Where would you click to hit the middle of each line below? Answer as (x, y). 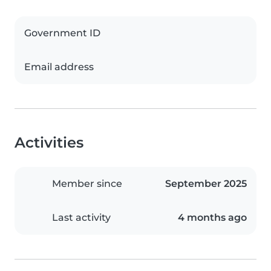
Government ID (62, 33)
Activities (49, 143)
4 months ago (212, 218)
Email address (59, 67)
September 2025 (206, 184)
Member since (87, 184)
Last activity (81, 218)
